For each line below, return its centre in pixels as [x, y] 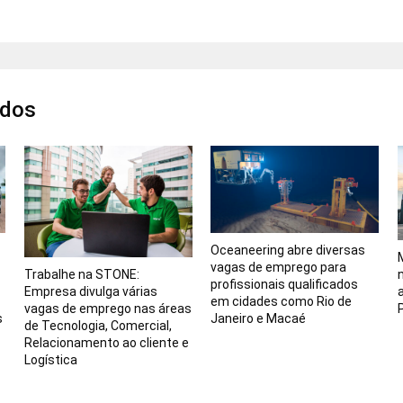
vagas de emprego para [279, 268]
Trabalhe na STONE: [81, 275]
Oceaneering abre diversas [288, 251]
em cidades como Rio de [282, 302]
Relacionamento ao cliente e [106, 343]
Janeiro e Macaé [259, 319]
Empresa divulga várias [90, 292]
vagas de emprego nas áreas [107, 309]
